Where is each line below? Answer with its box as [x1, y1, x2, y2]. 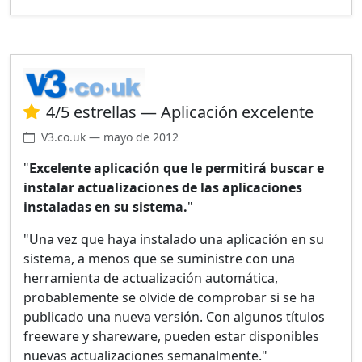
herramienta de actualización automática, [23, 268, 278, 287]
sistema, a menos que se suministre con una [23, 249, 295, 267]
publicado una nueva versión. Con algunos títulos [23, 307, 325, 326]
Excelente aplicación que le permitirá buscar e [29, 158, 324, 177]
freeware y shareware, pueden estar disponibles [23, 326, 319, 345]
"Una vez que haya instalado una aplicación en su [23, 229, 324, 248]
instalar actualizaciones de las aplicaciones [23, 178, 302, 196]
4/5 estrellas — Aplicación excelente [46, 100, 314, 123]
